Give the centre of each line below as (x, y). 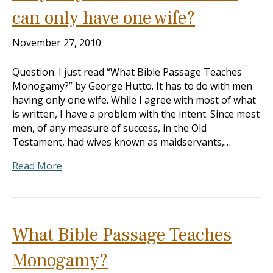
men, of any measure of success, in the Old (109, 128)
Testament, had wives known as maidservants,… (122, 142)
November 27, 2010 (57, 43)
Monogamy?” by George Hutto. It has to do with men (132, 86)
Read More (37, 166)
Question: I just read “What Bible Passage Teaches (127, 72)
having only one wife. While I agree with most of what (134, 100)
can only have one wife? (104, 18)
